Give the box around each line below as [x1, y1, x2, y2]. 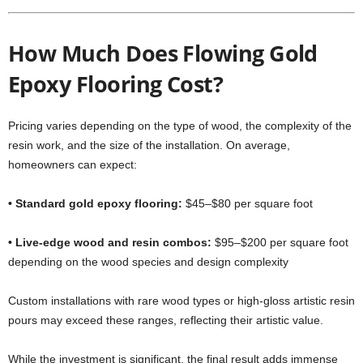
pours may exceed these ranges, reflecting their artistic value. [8, 314, 323, 327]
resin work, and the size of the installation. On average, [8, 139, 290, 152]
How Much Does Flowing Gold [8, 38, 318, 68]
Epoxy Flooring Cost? [8, 69, 224, 99]
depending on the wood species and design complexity [8, 255, 288, 268]
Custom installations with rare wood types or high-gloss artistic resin [8, 294, 355, 307]
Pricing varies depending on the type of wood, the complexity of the [8, 119, 352, 132]
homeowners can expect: [8, 158, 137, 171]
